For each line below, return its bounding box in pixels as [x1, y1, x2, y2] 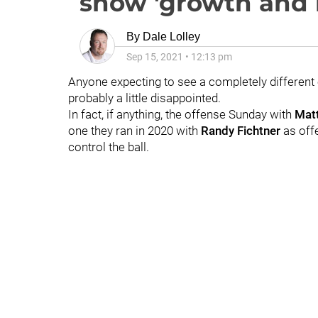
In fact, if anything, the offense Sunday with [68, 107, 295, 121]
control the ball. [68, 140, 149, 154]
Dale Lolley [143, 31, 200, 43]
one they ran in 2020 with [68, 124, 201, 138]
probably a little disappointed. [68, 91, 221, 105]
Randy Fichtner [201, 124, 283, 138]
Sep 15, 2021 [126, 51, 183, 62]
